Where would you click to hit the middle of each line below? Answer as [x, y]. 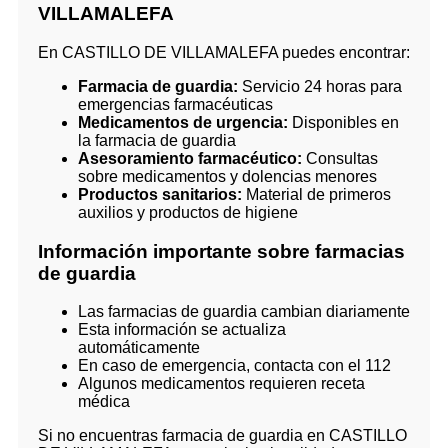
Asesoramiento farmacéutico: [190, 158]
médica [104, 402]
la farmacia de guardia [157, 140]
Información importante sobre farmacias [221, 251]
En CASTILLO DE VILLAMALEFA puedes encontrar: [224, 52]
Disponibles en [343, 122]
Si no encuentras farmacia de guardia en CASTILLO [222, 436]
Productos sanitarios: [160, 194]
